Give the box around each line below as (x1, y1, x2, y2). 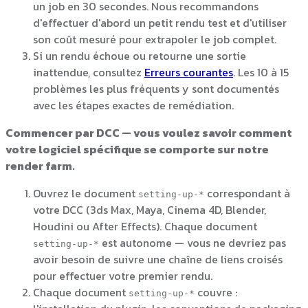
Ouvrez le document (33, 184, 138, 201)
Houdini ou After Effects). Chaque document (33, 217, 257, 234)
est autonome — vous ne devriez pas (99, 234, 286, 251)
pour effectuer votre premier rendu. (33, 267, 212, 284)
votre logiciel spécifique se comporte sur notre (5, 140, 269, 157)
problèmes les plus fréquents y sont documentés (33, 80, 279, 97)
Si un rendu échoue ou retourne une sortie (33, 47, 246, 64)
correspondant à (204, 184, 290, 201)
